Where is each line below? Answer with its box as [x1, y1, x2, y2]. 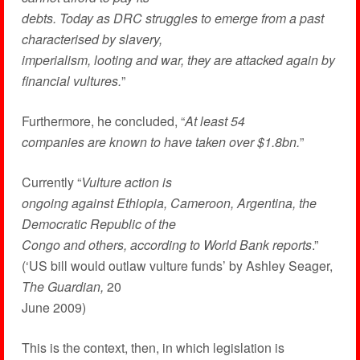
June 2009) [21, 298, 86, 317]
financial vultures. [21, 72, 121, 90]
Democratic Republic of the [21, 215, 176, 233]
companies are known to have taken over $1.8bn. [21, 133, 300, 151]
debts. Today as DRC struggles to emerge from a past [21, 9, 324, 27]
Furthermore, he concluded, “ [21, 112, 185, 130]
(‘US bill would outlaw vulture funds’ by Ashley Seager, [21, 256, 333, 275]
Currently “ [21, 173, 81, 191]
